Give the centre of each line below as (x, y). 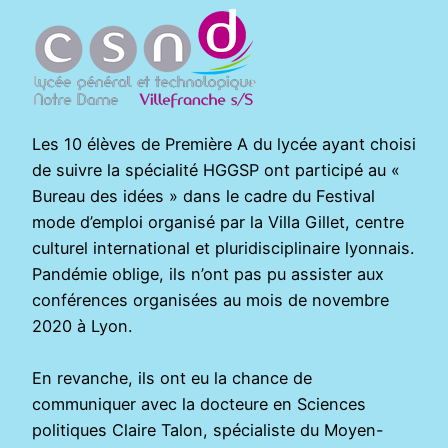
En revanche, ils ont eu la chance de (172, 378)
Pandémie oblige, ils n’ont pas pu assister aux (208, 274)
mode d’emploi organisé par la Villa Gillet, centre (218, 222)
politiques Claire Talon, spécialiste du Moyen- (208, 430)
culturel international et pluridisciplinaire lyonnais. (223, 248)
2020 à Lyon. (82, 326)
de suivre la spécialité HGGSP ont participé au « (216, 170)
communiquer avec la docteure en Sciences (199, 404)
